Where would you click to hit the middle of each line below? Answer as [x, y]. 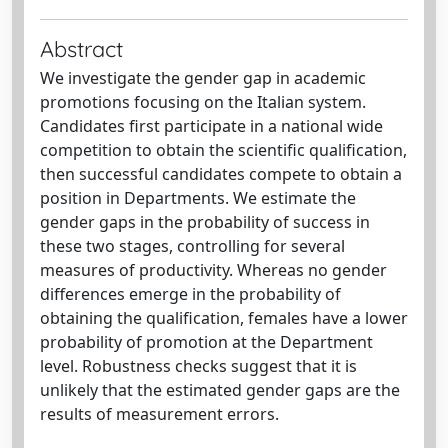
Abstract [81, 48]
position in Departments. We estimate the [198, 198]
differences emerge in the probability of [190, 294]
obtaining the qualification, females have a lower [224, 318]
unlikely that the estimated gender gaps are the [220, 390]
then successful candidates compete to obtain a [221, 174]
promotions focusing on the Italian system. [203, 102]
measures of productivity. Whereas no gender [213, 270]
